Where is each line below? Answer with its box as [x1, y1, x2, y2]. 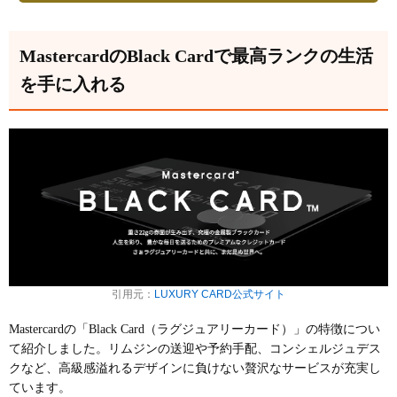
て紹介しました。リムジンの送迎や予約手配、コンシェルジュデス [9, 342, 381, 356]
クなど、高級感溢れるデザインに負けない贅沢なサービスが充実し [9, 362, 381, 376]
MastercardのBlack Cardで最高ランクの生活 [19, 45, 373, 66]
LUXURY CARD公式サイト [154, 288, 285, 301]
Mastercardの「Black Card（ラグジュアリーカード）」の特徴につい [9, 323, 380, 337]
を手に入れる [19, 74, 126, 94]
